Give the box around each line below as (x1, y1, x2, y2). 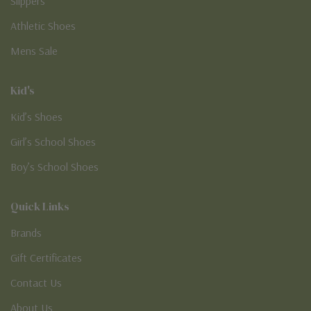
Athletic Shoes (10, 18, 76, 33)
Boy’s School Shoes (10, 159, 99, 174)
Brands (10, 225, 42, 239)
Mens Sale (10, 43, 58, 58)
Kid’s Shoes (10, 109, 62, 124)
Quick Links (10, 198, 69, 214)
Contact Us (10, 275, 62, 289)
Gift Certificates (10, 250, 82, 264)
